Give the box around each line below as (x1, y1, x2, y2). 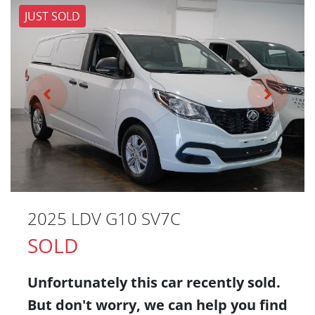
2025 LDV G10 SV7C (27, 207, 181, 231)
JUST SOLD (25, 8, 80, 24)
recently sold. (183, 273, 281, 292)
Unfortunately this (27, 273, 161, 292)
